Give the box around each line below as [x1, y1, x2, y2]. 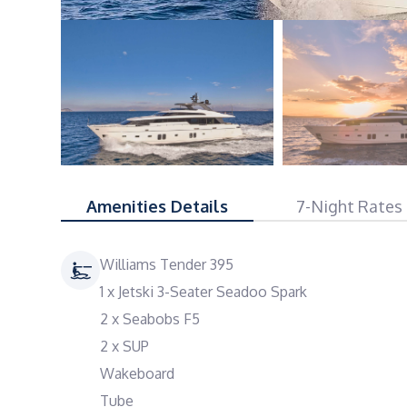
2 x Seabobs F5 [100, 310, 200, 328]
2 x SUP [100, 337, 149, 355]
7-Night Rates [296, 196, 403, 216]
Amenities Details [85, 196, 228, 216]
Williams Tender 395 [100, 255, 233, 273]
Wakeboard [100, 364, 174, 382]
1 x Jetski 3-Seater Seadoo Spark [100, 283, 307, 301]
